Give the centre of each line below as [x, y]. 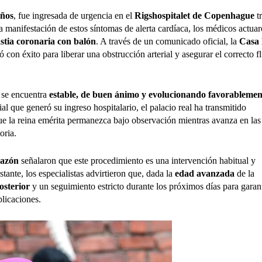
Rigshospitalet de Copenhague [194, 15]
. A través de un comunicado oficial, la [168, 41]
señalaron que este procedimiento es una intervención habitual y [137, 161]
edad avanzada [205, 173]
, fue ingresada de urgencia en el [74, 15]
